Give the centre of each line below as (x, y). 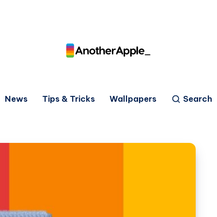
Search (198, 99)
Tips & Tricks (69, 99)
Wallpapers (133, 99)
